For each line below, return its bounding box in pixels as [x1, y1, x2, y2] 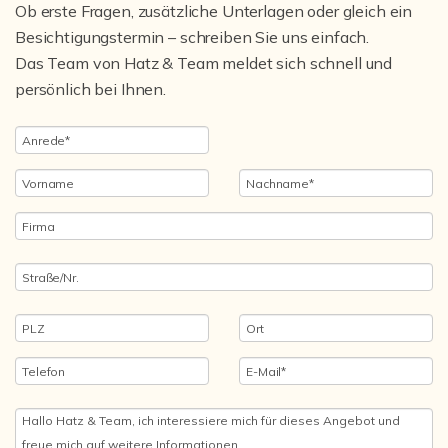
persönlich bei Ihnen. [15, 79, 166, 99]
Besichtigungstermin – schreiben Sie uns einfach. [15, 27, 370, 47]
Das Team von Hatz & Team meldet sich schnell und [15, 53, 393, 73]
